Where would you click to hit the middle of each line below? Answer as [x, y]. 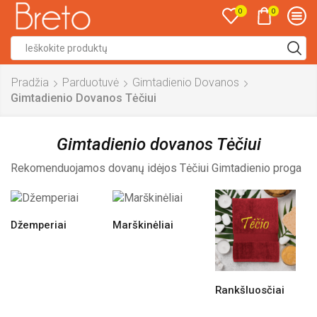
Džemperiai [39, 225]
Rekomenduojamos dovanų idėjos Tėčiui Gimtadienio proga [156, 168]
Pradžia [30, 83]
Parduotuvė [91, 83]
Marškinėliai [143, 225]
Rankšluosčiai [249, 290]
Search [177, 54]
